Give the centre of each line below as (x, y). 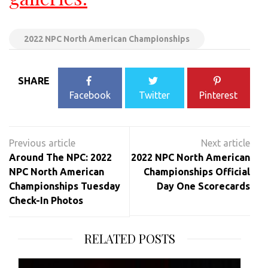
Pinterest (219, 95)
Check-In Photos (46, 201)
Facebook (90, 95)
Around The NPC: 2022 (60, 158)
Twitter (155, 95)
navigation (46, 148)
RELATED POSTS (130, 239)
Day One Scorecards (203, 186)
